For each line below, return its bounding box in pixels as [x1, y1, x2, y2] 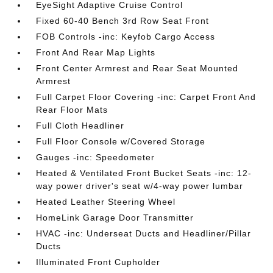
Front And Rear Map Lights [36, 48, 156, 57]
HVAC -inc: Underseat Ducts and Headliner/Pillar [36, 229, 252, 238]
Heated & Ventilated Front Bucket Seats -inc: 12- [36, 168, 252, 178]
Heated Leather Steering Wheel [36, 197, 176, 207]
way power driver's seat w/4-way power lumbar [36, 181, 244, 191]
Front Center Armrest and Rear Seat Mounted [36, 63, 239, 73]
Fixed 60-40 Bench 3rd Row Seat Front [36, 16, 210, 26]
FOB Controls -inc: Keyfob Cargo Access [36, 32, 216, 41]
